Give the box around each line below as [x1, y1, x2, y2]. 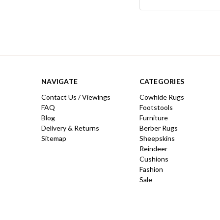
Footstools [139, 103, 173, 111]
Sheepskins [139, 134, 175, 142]
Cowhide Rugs [139, 92, 184, 101]
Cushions [139, 154, 168, 163]
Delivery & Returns [41, 123, 99, 132]
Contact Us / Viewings [41, 92, 110, 101]
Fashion [139, 165, 163, 173]
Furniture [139, 113, 168, 122]
